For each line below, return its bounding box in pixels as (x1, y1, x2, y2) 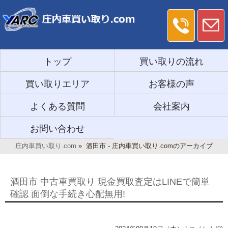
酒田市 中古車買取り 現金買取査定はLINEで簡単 (10, 176, 210, 187)
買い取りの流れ (139, 56, 204, 67)
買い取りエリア (25, 78, 90, 89)
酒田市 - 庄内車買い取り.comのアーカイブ (86, 141, 213, 150)
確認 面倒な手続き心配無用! (10, 188, 125, 199)
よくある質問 (30, 101, 85, 111)
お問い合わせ (30, 123, 85, 134)
